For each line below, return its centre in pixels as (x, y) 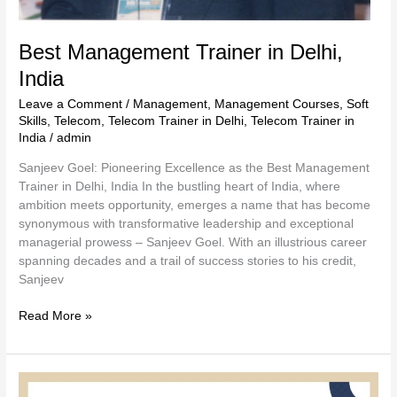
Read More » (56, 316)
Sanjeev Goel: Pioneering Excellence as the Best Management (195, 167)
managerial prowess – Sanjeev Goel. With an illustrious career (193, 242)
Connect (42, 381)
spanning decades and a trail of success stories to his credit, (188, 261)
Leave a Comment (71, 105)
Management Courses (277, 105)
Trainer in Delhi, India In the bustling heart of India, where (180, 186)
